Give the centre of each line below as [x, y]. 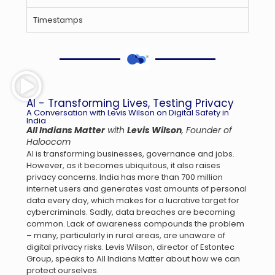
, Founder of [207, 130]
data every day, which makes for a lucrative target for [133, 200]
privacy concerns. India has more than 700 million [125, 177]
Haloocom [48, 142]
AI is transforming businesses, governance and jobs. [130, 154]
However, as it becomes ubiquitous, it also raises [123, 165]
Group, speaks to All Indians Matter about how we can [133, 259]
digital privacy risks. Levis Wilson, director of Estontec [130, 247]
